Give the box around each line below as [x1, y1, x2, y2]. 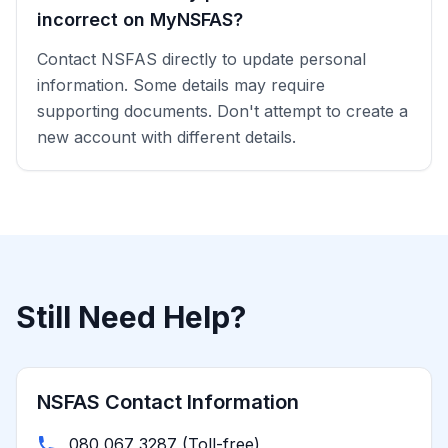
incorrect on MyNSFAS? [37, 9, 243, 30]
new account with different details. [37, 127, 296, 147]
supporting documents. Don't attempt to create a [37, 101, 408, 121]
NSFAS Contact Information [37, 390, 299, 414]
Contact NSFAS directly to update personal [37, 49, 366, 69]
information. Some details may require [37, 75, 325, 95]
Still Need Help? [16, 299, 246, 335]
